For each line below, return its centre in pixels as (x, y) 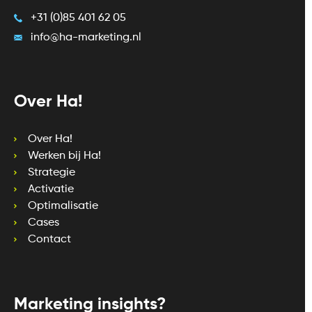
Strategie (52, 173)
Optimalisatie (63, 206)
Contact (49, 240)
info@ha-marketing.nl (86, 38)
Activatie (51, 190)
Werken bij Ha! (64, 156)
